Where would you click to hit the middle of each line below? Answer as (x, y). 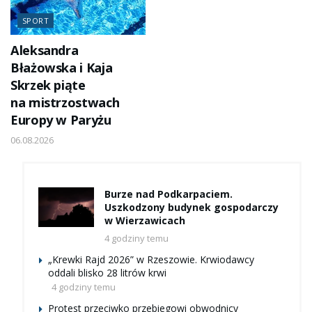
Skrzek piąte (48, 85)
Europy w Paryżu (61, 119)
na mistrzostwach (65, 102)
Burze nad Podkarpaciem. (169, 194)
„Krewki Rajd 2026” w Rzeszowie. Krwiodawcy (151, 259)
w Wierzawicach (145, 220)
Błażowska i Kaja (62, 67)
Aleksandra (45, 50)
